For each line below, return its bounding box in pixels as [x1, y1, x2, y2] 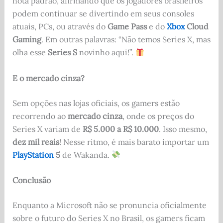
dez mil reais [12, 136, 59, 147]
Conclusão [12, 175, 51, 186]
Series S [47, 47, 77, 58]
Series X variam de [12, 123, 83, 134]
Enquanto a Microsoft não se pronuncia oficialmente [12, 200, 207, 211]
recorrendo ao [12, 111, 68, 121]
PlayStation [12, 149, 54, 160]
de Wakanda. [60, 149, 111, 160]
